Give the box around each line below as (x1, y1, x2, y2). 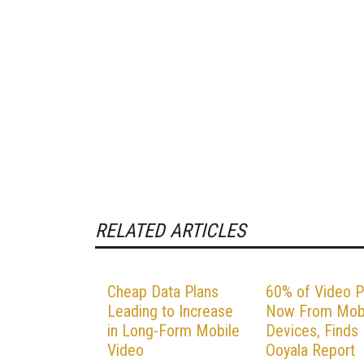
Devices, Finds (266, 320, 358, 340)
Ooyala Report (266, 340, 355, 360)
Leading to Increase (107, 301, 233, 321)
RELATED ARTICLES (95, 219, 245, 242)
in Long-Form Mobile (107, 320, 240, 340)
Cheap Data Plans (107, 281, 219, 301)
